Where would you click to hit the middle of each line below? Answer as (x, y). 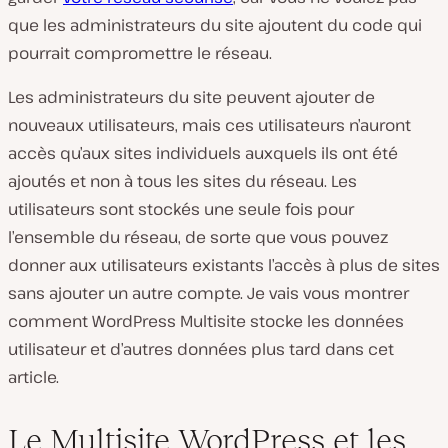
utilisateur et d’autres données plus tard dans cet (201, 349)
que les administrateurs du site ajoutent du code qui (215, 25)
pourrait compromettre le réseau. (140, 53)
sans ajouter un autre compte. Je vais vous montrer (208, 293)
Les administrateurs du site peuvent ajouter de (191, 97)
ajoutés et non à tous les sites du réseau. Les (182, 181)
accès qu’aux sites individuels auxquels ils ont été (203, 153)
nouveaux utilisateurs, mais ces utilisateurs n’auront (209, 125)
